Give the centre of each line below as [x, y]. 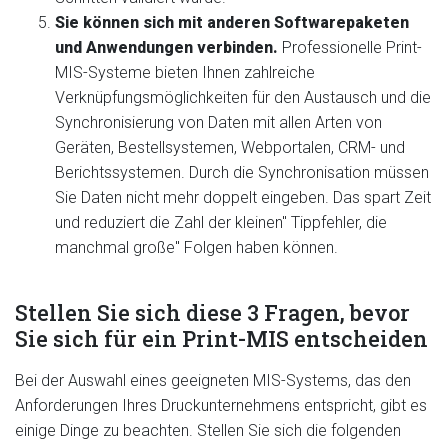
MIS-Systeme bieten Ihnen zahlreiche [185, 72]
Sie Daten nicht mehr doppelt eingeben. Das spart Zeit [243, 197]
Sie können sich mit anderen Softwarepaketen [232, 22]
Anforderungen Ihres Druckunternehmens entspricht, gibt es [221, 405]
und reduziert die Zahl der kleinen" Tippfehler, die [221, 222]
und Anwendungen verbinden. [166, 47]
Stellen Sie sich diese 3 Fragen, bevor [212, 312]
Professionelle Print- [350, 47]
